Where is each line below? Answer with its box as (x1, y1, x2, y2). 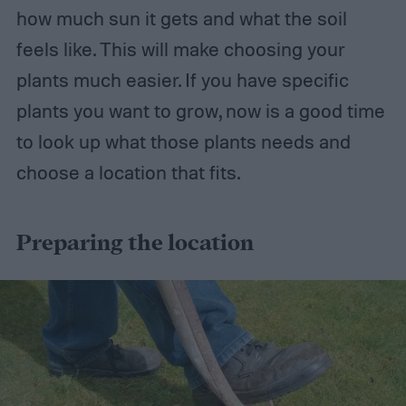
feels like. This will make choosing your (15, 36, 345, 61)
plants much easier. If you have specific (15, 67, 349, 92)
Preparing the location (15, 228, 254, 260)
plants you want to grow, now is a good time (15, 98, 385, 122)
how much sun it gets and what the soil (15, 5, 347, 30)
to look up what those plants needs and (15, 129, 351, 153)
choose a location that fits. (15, 159, 240, 184)
